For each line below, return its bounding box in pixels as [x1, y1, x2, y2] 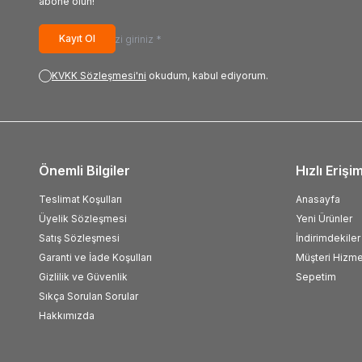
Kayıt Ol [59, 32, 95, 44]
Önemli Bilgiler [39, 162, 130, 179]
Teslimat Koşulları [39, 193, 122, 205]
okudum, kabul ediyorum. [146, 69, 268, 82]
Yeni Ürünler [296, 213, 352, 225]
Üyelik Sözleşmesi [39, 213, 127, 225]
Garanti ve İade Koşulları [39, 251, 152, 263]
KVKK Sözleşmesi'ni [52, 69, 146, 82]
